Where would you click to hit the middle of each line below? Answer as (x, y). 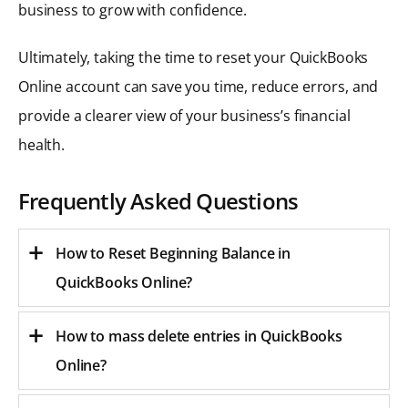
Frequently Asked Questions (158, 201)
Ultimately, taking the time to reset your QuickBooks (194, 58)
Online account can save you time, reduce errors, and (199, 87)
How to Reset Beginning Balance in (173, 254)
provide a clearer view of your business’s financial (184, 116)
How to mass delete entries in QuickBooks (199, 337)
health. (41, 145)
